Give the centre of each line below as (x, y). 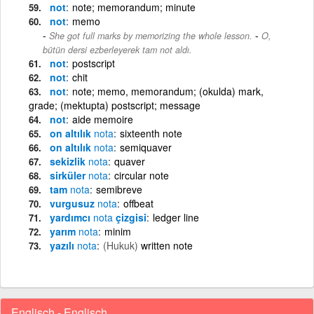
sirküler (69, 175)
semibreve (119, 189)
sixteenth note (151, 133)
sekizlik (69, 161)
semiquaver (146, 147)
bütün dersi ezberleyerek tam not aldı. (117, 49)
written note (167, 245)
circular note (142, 175)
